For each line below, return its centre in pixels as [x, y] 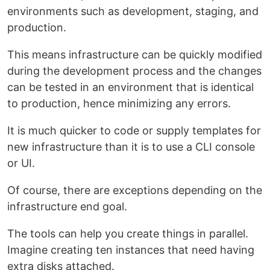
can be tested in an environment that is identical [130, 87]
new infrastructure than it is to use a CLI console [131, 147]
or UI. [21, 163]
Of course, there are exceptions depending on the [135, 190]
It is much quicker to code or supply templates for [134, 131]
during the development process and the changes [134, 71]
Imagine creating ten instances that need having [131, 250]
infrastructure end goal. [67, 207]
